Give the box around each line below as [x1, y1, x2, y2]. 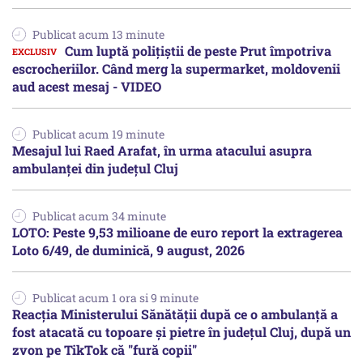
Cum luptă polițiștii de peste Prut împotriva [65, 42, 331, 60]
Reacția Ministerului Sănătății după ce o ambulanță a [12, 305, 338, 323]
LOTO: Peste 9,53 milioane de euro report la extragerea [12, 224, 343, 241]
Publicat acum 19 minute [32, 126, 164, 143]
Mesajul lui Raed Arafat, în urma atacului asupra [12, 142, 312, 160]
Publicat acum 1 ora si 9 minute [32, 290, 199, 306]
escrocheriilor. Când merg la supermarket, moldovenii [12, 60, 340, 78]
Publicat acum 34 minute [32, 208, 166, 224]
